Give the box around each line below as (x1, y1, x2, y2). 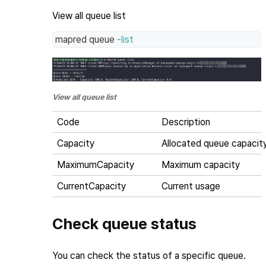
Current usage (161, 180, 220, 192)
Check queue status (52, 214, 197, 233)
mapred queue (55, 33, 117, 45)
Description (161, 116, 210, 128)
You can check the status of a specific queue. (52, 250, 246, 262)
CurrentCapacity (57, 180, 126, 192)
